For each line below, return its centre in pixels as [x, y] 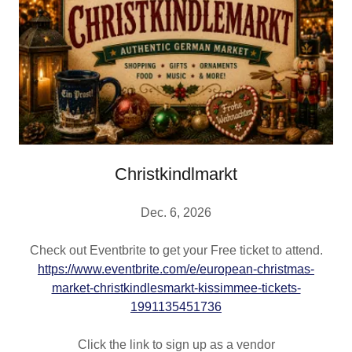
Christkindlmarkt [176, 174]
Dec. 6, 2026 [176, 212]
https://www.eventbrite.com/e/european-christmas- [176, 269]
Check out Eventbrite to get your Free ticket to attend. [176, 250]
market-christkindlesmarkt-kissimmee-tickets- [176, 288]
